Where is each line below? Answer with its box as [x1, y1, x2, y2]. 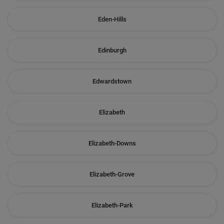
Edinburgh [97, 46, 126, 54]
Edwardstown [92, 77, 131, 85]
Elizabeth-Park [91, 201, 133, 209]
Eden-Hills [97, 15, 126, 23]
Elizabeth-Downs [88, 139, 136, 147]
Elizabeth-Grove [89, 170, 134, 178]
